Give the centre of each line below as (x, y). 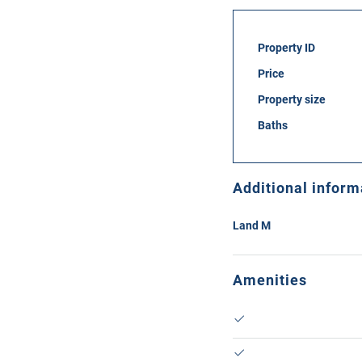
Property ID (286, 48)
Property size (292, 99)
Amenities (270, 280)
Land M (252, 225)
